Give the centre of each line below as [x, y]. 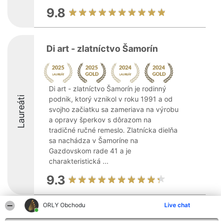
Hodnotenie [110, 214]
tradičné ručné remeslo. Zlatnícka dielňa [113, 130]
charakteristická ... [79, 161]
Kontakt [156, 214]
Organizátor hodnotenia [41, 214]
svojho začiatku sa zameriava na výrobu [114, 109]
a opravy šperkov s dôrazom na [100, 120]
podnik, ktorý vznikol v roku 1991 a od [111, 99]
